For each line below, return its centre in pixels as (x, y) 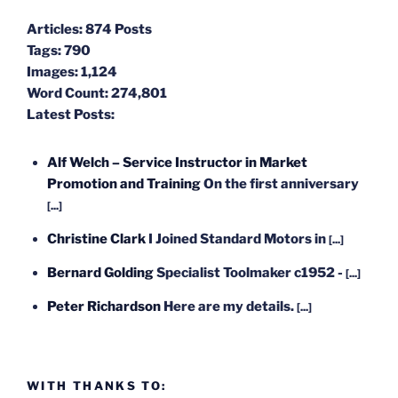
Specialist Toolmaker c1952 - (251, 273)
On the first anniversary (281, 184)
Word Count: (68, 94)
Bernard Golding (100, 273)
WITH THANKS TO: (97, 385)
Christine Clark (96, 239)
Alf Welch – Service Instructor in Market (177, 163)
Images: (52, 72)
